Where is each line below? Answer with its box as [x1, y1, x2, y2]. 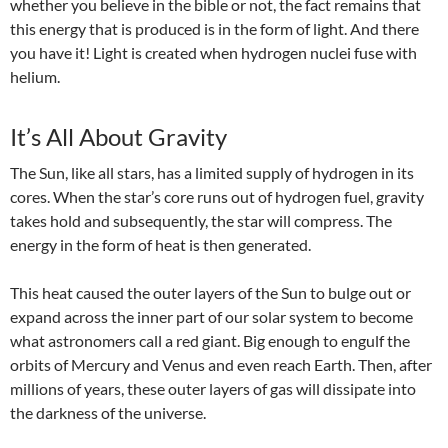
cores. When [10, 187, 95, 207]
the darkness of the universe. [10, 403, 209, 423]
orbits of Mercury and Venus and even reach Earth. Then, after [10, 355, 432, 375]
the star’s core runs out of [95, 187, 275, 207]
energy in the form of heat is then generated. [10, 235, 311, 255]
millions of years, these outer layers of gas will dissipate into [10, 379, 416, 399]
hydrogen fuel [275, 187, 370, 207]
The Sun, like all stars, [10, 163, 154, 183]
